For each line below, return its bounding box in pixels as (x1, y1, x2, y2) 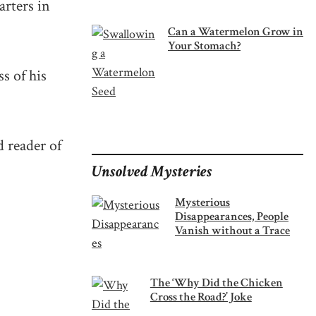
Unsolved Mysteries (92, 161, 212, 182)
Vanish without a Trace (175, 222, 290, 238)
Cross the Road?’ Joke (150, 288, 252, 305)
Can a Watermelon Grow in (168, 23, 303, 39)
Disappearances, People (175, 208, 288, 224)
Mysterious (175, 194, 230, 210)
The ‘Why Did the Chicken (150, 274, 283, 291)
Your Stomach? (168, 37, 241, 54)
